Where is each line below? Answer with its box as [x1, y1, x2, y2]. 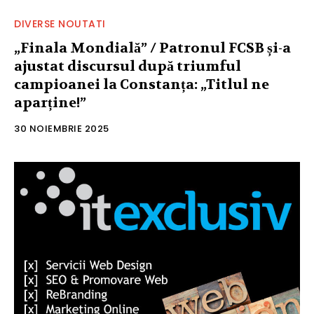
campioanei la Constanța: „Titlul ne [14, 76, 269, 94]
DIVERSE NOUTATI [14, 17, 106, 32]
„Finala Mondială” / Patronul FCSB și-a [14, 39, 291, 57]
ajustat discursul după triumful [14, 57, 241, 76]
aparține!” [14, 94, 86, 112]
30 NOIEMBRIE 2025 [14, 122, 109, 136]
